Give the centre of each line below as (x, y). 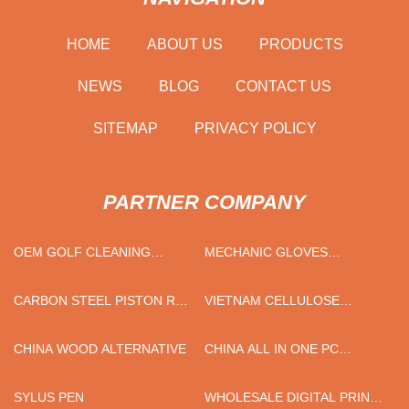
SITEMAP (125, 128)
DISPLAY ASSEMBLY (266, 369)
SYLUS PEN (49, 397)
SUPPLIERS (49, 321)
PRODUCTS (301, 44)
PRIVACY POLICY (255, 128)
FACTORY (235, 273)
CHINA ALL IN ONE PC (272, 348)
